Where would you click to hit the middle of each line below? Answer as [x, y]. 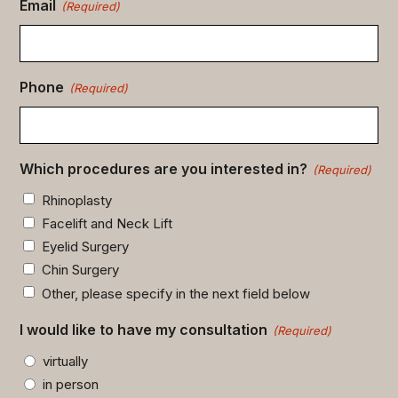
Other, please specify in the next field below [176, 293]
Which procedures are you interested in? [164, 168]
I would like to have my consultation [144, 329]
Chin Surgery [81, 270]
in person [71, 384]
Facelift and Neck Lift [107, 224]
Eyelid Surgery [86, 247]
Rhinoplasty [77, 200]
